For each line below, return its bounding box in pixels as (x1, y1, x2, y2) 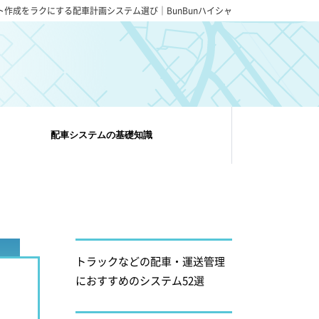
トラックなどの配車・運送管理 (75, 253, 225, 268)
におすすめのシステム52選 (75, 273, 204, 288)
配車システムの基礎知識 (50, 130, 152, 140)
